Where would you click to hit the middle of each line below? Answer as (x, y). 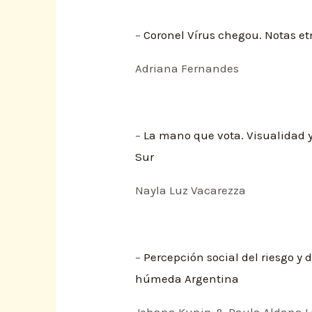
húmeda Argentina (187, 278)
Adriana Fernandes (187, 68)
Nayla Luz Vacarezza (191, 190)
